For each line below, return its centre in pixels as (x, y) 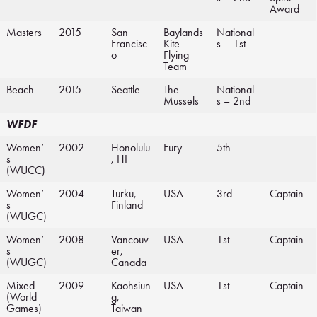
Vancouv (130, 240)
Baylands (183, 33)
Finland (127, 205)
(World (22, 297)
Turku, (124, 194)
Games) (24, 309)
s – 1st (231, 44)
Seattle (126, 90)
